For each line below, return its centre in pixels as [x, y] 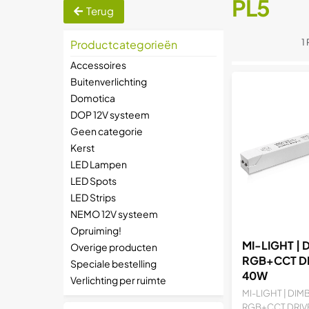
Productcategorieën [124, 44]
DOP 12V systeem [110, 114]
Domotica [93, 98]
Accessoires [98, 65]
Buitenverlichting [109, 81]
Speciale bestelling [113, 263]
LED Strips [93, 197]
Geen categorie [107, 131]
